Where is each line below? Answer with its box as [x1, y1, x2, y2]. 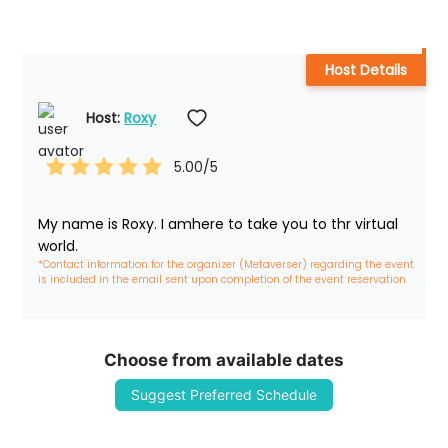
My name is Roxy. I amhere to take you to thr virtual [38, 214, 399, 235]
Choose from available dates [104, 350, 344, 371]
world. [38, 236, 79, 257]
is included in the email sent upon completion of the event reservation [38, 272, 407, 288]
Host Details [324, 60, 407, 81]
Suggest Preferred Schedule [131, 386, 317, 404]
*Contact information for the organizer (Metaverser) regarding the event [38, 257, 418, 273]
